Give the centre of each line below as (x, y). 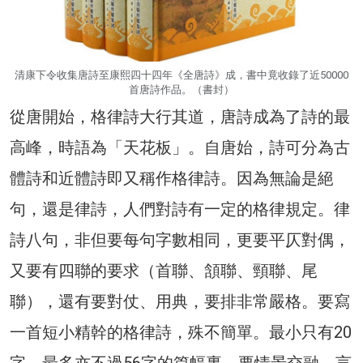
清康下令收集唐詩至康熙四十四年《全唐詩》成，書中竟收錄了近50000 (181, 75)
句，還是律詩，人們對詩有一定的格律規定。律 (180, 209)
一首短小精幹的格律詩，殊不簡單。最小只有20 (181, 332)
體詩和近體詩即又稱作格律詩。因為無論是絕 (172, 178)
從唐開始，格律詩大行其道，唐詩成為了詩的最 (180, 116)
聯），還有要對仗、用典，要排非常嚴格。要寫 (180, 301)
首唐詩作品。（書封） (181, 89)
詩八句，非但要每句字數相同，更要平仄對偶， (180, 239)
